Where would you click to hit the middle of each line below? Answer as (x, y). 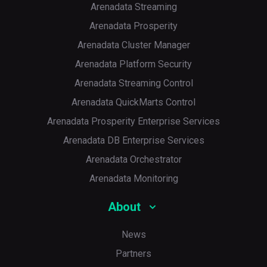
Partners (133, 254)
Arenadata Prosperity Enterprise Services (133, 122)
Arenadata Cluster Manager (133, 45)
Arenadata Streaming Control (133, 83)
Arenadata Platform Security (133, 64)
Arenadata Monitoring (133, 179)
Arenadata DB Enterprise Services (133, 141)
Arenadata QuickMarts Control (133, 103)
